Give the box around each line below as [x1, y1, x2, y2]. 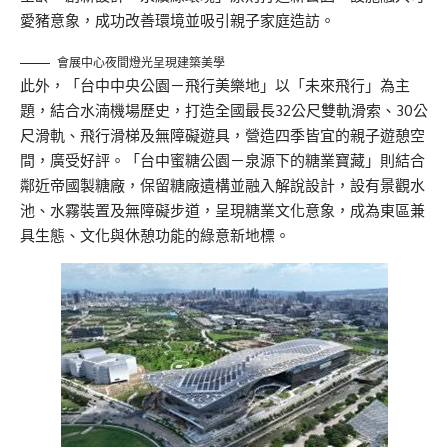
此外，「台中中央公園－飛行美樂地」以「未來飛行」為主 [20, 76, 410, 96]
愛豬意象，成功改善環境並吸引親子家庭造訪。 [20, 11, 335, 31]
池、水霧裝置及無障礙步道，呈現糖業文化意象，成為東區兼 [20, 201, 425, 221]
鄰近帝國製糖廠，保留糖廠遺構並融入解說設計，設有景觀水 [20, 176, 425, 196]
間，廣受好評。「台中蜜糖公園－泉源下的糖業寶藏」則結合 [20, 151, 425, 171]
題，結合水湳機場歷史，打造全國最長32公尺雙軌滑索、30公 [20, 101, 428, 121]
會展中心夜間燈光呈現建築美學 [57, 55, 225, 71]
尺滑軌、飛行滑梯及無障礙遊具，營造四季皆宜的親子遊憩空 [20, 126, 425, 146]
